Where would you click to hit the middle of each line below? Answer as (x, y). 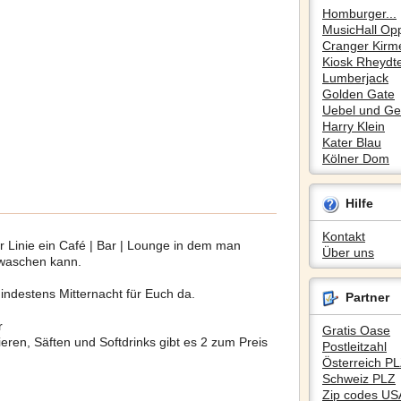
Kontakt (344, 236)
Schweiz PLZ (359, 379)
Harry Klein (354, 126)
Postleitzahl (354, 346)
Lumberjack (355, 78)
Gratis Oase (356, 330)
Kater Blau (352, 142)
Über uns (348, 252)
